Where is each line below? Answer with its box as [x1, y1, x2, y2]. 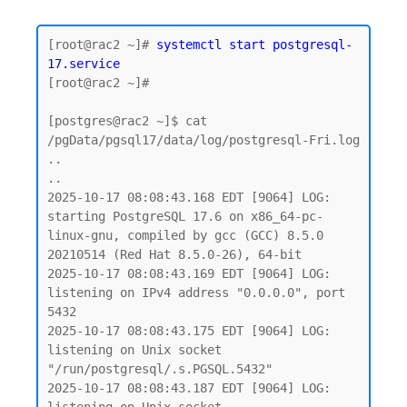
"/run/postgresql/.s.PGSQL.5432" [47, 362, 273, 376]
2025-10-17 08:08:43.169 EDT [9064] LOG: [47, 266, 331, 281]
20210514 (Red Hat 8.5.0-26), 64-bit [47, 247, 302, 262]
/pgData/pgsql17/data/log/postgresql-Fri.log [47, 133, 360, 147]
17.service [47, 56, 120, 71]
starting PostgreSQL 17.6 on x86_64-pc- [47, 209, 323, 223]
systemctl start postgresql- [156, 37, 352, 52]
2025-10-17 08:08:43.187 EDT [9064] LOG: [47, 381, 331, 395]
